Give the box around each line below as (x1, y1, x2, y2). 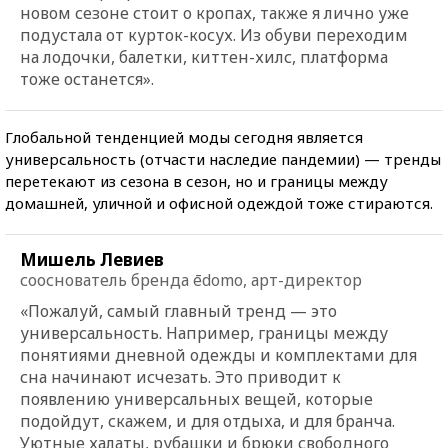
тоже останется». (20, 67, 154, 90)
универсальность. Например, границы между (20, 321, 388, 344)
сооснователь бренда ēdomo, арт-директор (20, 268, 362, 291)
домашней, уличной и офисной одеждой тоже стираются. (5, 192, 433, 213)
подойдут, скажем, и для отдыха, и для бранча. (20, 409, 395, 432)
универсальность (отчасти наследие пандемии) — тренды (5, 148, 441, 169)
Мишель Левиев (20, 247, 164, 271)
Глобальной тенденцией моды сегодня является (5, 126, 363, 147)
